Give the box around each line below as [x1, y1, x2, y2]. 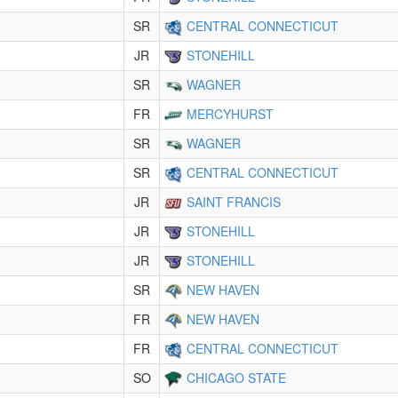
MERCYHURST [187, 105, 274, 123]
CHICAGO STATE [187, 369, 286, 386]
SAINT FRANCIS [187, 193, 281, 211]
